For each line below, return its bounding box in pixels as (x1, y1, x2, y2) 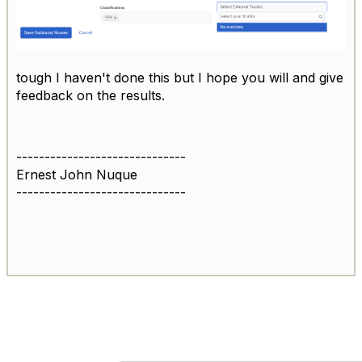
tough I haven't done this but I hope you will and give (16, 69, 343, 86)
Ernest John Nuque (16, 166, 137, 183)
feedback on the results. (16, 87, 165, 104)
